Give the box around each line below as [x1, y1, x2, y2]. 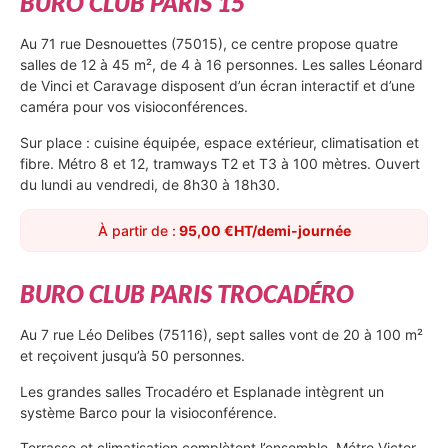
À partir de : [97, 222, 176, 240]
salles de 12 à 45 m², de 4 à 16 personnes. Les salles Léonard [20, 56, 423, 74]
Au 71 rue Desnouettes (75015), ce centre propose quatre [20, 35, 398, 53]
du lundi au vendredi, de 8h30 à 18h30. [20, 175, 280, 193]
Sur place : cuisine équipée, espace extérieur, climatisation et [20, 133, 419, 151]
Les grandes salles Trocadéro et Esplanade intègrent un [20, 382, 384, 400]
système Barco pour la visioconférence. [20, 403, 277, 421]
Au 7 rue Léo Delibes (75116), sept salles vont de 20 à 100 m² [20, 326, 423, 344]
